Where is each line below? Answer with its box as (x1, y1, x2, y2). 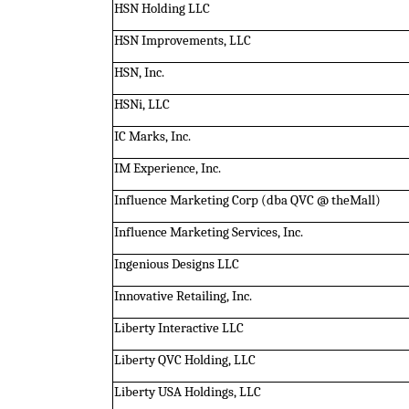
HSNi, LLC (113, 96, 170, 112)
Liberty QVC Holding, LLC (113, 351, 256, 368)
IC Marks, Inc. (113, 128, 191, 144)
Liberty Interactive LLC (113, 320, 244, 336)
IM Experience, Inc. (113, 160, 221, 176)
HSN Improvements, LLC (113, 32, 251, 48)
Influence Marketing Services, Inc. (113, 224, 303, 240)
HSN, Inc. (113, 64, 164, 80)
